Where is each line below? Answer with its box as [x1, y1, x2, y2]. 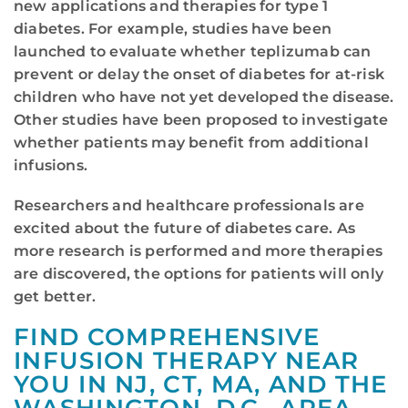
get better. [14, 287, 97, 305]
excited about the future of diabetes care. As [14, 219, 356, 237]
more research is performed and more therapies [14, 241, 383, 260]
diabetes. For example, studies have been [14, 19, 332, 37]
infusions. [14, 156, 87, 174]
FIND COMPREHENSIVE [14, 322, 321, 352]
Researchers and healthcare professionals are [14, 196, 364, 214]
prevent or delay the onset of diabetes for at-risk [14, 65, 385, 83]
